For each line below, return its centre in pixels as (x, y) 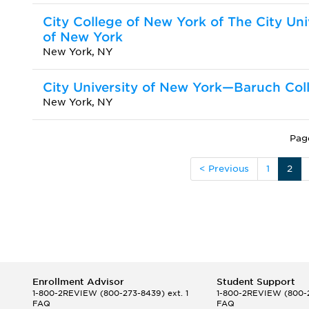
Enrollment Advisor (78, 281)
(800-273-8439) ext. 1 (143, 293)
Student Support (256, 281)
